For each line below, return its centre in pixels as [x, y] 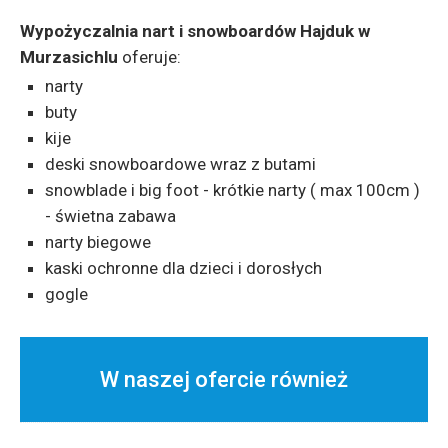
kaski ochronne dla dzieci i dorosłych [183, 268]
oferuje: [149, 57]
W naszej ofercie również [224, 379]
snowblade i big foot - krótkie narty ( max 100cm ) [232, 190]
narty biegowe [98, 242]
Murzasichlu [69, 57]
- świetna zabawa [110, 216]
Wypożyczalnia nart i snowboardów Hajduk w [195, 31]
